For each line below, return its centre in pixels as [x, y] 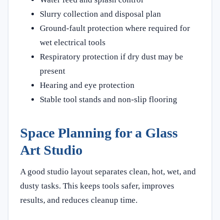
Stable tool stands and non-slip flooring [109, 99]
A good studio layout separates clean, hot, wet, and [108, 171]
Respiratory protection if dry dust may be [111, 56]
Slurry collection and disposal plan [100, 14]
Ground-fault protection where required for [115, 28]
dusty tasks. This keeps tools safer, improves [97, 186]
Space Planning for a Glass [99, 133]
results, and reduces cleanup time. [79, 200]
